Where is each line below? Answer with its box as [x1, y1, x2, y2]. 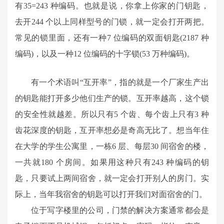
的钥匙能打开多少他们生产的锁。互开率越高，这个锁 [15, 94, 209, 102]
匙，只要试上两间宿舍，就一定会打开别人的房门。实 [15, 174, 209, 182]
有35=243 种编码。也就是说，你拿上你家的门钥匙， [15, 1, 209, 10]
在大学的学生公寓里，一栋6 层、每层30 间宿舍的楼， [15, 142, 209, 150]
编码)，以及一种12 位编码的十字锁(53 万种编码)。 [15, 49, 194, 58]
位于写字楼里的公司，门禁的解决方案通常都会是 [31, 206, 209, 214]
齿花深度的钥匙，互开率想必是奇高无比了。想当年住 [15, 126, 209, 134]
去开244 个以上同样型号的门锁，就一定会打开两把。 [15, 17, 209, 26]
